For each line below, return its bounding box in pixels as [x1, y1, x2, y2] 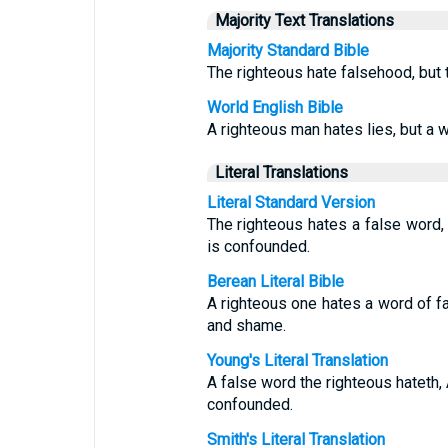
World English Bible [206, 98, 343, 117]
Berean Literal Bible [206, 272, 344, 291]
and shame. [206, 316, 286, 335]
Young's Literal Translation [206, 351, 388, 370]
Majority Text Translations [214, 11, 394, 30]
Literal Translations [214, 163, 348, 182]
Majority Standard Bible [206, 41, 369, 60]
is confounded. [206, 237, 310, 256]
